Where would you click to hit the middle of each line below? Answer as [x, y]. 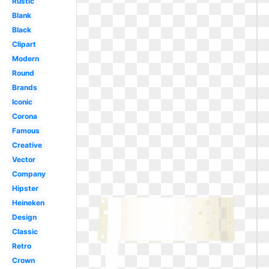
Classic [25, 231]
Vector [23, 159]
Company [29, 174]
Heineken [28, 203]
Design [24, 217]
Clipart [24, 44]
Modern [25, 59]
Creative [27, 145]
